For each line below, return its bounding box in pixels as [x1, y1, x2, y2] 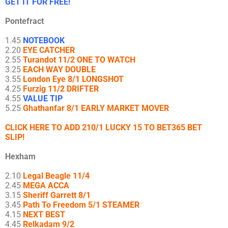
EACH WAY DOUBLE [23, 65, 96, 75]
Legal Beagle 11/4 [23, 171, 90, 181]
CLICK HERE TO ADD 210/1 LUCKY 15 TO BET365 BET [5, 123, 202, 133]
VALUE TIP [23, 94, 63, 104]
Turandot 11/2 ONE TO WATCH [23, 55, 135, 65]
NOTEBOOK [23, 36, 65, 46]
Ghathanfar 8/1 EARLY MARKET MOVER [23, 103, 169, 113]
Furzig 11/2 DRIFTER [23, 84, 99, 94]
